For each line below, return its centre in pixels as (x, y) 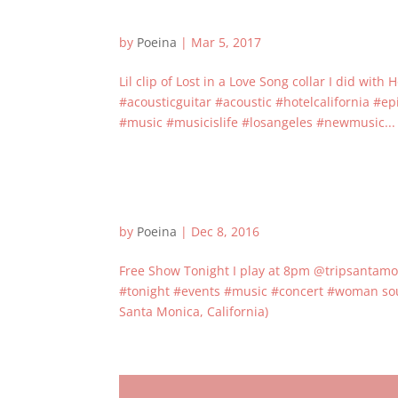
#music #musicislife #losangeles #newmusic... (258, 122)
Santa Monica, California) (194, 311)
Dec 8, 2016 (226, 231)
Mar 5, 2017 (227, 42)
